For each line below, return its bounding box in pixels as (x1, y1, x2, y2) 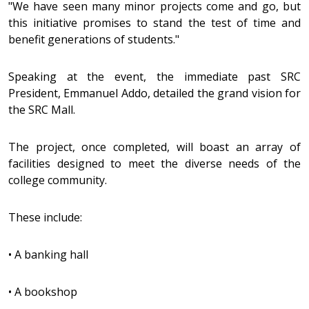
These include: (8, 210, 82, 225)
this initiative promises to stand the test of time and (8, 15, 301, 30)
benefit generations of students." (8, 32, 179, 47)
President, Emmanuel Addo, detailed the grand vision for (8, 86, 301, 101)
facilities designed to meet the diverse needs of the (8, 156, 301, 171)
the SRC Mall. (8, 102, 78, 117)
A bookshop (14, 284, 77, 299)
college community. (8, 172, 110, 188)
